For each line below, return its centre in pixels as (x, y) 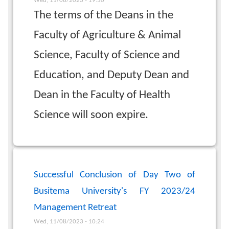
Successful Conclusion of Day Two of (114, 175)
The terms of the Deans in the (104, 15)
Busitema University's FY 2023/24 (114, 191)
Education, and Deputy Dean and (111, 75)
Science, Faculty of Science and (107, 55)
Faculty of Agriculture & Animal (107, 35)
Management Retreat (75, 208)
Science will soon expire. (91, 115)
